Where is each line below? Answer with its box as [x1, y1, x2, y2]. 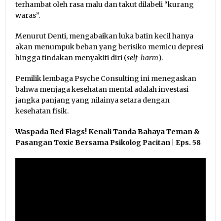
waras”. [15, 10, 40, 20]
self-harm [127, 53, 158, 62]
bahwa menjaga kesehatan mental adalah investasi [15, 84, 188, 94]
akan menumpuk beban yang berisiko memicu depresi [15, 42, 203, 51]
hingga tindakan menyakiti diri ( [15, 53, 127, 62]
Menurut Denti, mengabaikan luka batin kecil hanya [15, 31, 193, 40]
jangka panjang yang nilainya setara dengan [15, 95, 170, 105]
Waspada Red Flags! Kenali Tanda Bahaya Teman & [15, 127, 200, 136]
